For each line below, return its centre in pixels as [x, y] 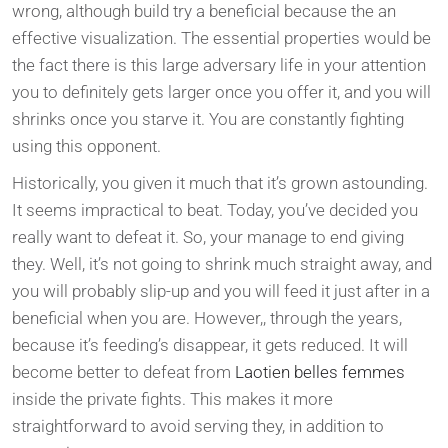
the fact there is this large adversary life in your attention [219, 64]
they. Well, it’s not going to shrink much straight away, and [222, 263]
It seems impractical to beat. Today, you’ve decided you [215, 209]
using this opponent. [86, 145]
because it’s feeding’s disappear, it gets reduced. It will [210, 344]
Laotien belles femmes [320, 371]
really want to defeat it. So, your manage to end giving [208, 236]
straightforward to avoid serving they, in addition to [198, 425]
